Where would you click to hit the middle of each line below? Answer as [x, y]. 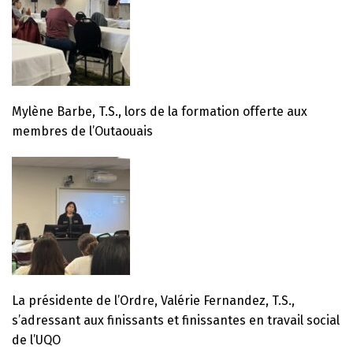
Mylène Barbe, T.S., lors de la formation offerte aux [160, 111]
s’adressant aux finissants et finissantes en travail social [176, 320]
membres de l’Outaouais [82, 131]
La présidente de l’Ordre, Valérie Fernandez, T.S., [153, 300]
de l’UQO [36, 340]
